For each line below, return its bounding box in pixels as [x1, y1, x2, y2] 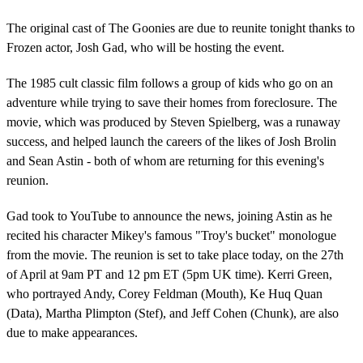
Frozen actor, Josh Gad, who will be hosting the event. [6, 40, 284, 54]
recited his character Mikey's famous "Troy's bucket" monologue [6, 228, 336, 242]
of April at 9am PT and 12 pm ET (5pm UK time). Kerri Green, [6, 267, 332, 281]
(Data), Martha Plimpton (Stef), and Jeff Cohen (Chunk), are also [6, 305, 339, 320]
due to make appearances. [6, 325, 138, 340]
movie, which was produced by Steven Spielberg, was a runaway [6, 114, 340, 129]
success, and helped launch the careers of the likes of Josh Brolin [6, 134, 336, 148]
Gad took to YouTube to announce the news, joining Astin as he [6, 208, 332, 223]
